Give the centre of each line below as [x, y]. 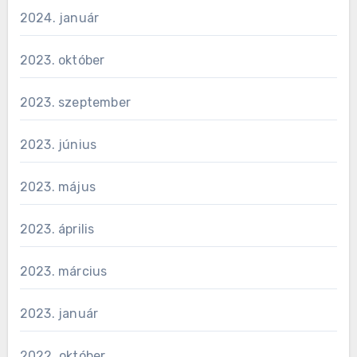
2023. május [57, 187]
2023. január [59, 314]
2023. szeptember [75, 103]
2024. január [59, 18]
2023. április [57, 229]
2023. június [58, 145]
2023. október [62, 61]
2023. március [63, 272]
